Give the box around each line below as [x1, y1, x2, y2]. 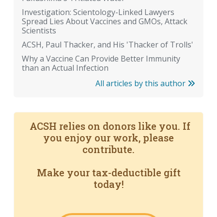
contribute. [82, 143, 135, 156]
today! [93, 178, 124, 191]
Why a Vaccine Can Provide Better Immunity [22, 53, 180, 64]
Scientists [22, 25, 56, 36]
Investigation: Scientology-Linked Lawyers [22, 7, 174, 18]
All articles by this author [95, 78, 187, 89]
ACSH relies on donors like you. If [27, 120, 190, 133]
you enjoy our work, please [43, 131, 174, 144]
